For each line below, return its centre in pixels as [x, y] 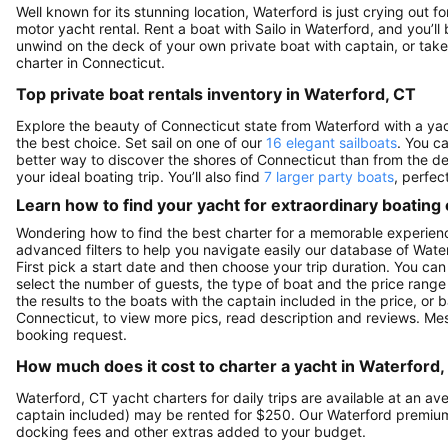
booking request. [71, 335]
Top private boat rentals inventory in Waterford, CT [216, 93]
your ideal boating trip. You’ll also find [140, 176]
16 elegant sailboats [331, 142]
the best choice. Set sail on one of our [141, 142]
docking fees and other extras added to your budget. [191, 432]
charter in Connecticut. [90, 62]
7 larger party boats [329, 176]
